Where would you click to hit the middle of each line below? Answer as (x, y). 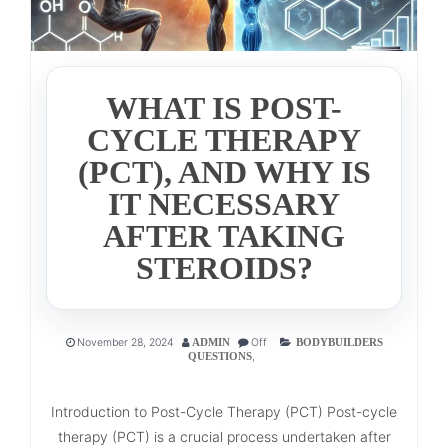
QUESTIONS (220, 357)
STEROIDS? (224, 268)
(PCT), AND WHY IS (224, 172)
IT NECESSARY (224, 204)
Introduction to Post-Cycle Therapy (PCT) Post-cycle (224, 412)
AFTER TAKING (224, 236)
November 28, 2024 (125, 343)
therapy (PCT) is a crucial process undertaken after (224, 437)
